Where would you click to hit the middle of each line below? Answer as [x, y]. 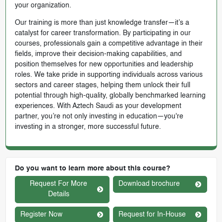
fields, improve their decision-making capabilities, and [98, 54]
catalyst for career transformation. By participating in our [103, 33]
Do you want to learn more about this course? [92, 169]
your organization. [43, 6]
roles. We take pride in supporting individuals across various [109, 75]
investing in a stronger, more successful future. [88, 127]
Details [58, 194]
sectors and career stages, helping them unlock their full [102, 85]
